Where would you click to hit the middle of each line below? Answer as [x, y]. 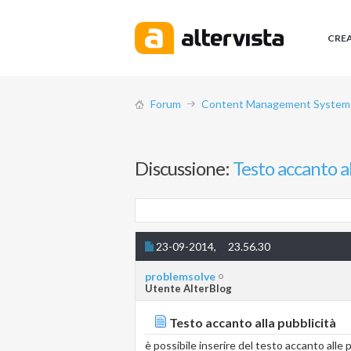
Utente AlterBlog [188, 289]
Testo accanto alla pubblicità [251, 323]
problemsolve [180, 277]
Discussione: [184, 168]
